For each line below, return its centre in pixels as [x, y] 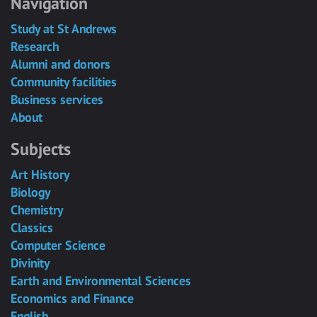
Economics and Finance [72, 298]
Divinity [30, 263]
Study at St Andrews [64, 29]
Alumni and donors [60, 64]
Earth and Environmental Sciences [101, 281]
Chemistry [37, 210]
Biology [30, 192]
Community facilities [64, 82]
